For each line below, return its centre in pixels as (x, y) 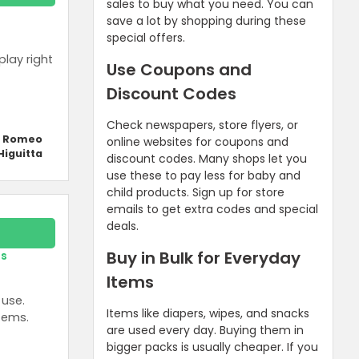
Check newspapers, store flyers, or (202, 125)
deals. (123, 226)
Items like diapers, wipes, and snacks (208, 313)
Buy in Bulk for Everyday (204, 258)
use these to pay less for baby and (204, 175)
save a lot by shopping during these (206, 20)
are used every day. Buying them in (205, 330)
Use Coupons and (179, 69)
